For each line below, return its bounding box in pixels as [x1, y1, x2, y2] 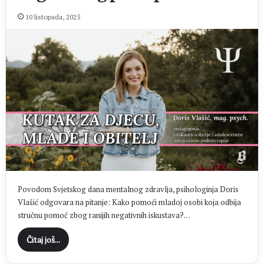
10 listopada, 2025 [25, 12, 80, 22]
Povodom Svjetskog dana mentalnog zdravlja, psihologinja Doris [17, 183, 239, 194]
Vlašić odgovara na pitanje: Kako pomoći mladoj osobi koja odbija [17, 196, 241, 207]
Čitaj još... [26, 233, 60, 245]
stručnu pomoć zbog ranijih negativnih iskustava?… [17, 209, 190, 220]
